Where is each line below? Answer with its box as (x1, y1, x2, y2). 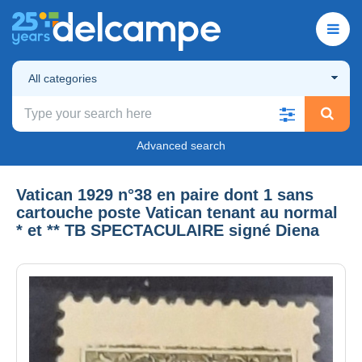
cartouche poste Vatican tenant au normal (16, 203, 338, 221)
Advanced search (137, 138, 225, 152)
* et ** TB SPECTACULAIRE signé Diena (16, 221, 319, 239)
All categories (28, 71, 97, 85)
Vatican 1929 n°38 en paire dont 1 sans (16, 185, 314, 204)
